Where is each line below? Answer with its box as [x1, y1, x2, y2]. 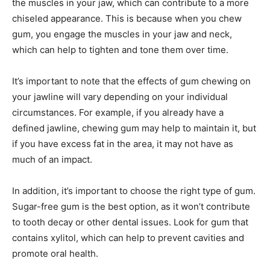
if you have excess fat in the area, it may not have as [12, 138, 233, 150]
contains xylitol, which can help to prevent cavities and [12, 232, 244, 244]
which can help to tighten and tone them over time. [12, 44, 228, 56]
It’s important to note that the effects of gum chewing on [12, 75, 251, 87]
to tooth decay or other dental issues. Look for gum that [12, 216, 248, 228]
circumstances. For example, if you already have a [12, 107, 224, 119]
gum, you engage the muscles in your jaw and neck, [12, 28, 232, 40]
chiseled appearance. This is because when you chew [12, 13, 242, 25]
